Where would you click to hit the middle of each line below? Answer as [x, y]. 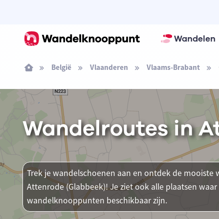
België [61, 67]
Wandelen [195, 39]
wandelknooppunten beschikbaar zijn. [97, 200]
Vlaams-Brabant [173, 67]
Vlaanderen [109, 67]
